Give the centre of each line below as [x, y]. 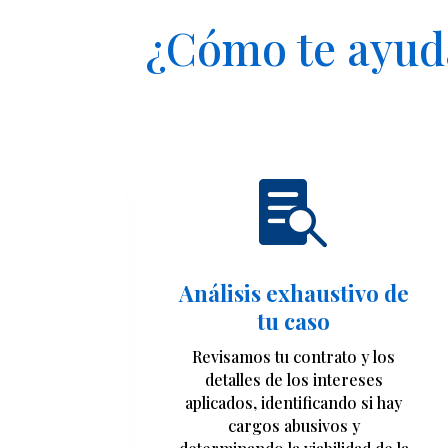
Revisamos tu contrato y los [294, 357]
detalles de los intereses [293, 380]
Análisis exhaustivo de [293, 293]
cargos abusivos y [293, 426]
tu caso [294, 321]
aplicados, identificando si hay [294, 403]
